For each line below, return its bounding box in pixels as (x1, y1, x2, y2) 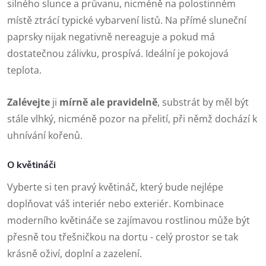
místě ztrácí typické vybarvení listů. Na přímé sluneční (7, 13, 246, 27)
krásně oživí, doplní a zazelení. (7, 247, 144, 261)
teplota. (7, 63, 44, 77)
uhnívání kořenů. (7, 128, 85, 142)
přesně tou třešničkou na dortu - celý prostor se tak (7, 230, 238, 244)
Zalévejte (7, 95, 50, 109)
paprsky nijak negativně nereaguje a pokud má (7, 30, 215, 43)
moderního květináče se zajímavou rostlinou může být (7, 214, 250, 227)
